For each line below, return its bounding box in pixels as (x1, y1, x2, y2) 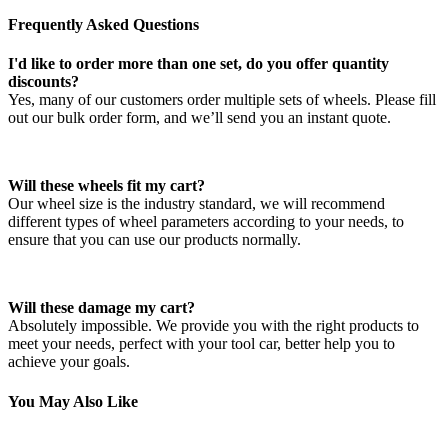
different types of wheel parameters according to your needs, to (8, 213, 404, 231)
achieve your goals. (8, 353, 130, 371)
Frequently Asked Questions (8, 16, 199, 34)
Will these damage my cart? (8, 299, 195, 317)
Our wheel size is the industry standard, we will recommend (8, 195, 385, 213)
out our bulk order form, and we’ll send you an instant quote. (8, 109, 391, 127)
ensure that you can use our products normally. (8, 231, 301, 249)
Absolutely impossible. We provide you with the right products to (8, 317, 419, 335)
